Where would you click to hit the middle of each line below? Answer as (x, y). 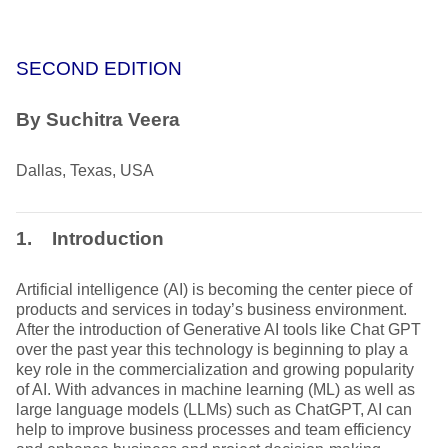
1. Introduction (90, 238)
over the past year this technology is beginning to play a (212, 349)
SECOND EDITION (99, 68)
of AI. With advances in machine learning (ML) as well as (215, 389)
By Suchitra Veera (98, 119)
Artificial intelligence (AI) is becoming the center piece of (214, 289)
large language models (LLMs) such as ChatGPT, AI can (214, 409)
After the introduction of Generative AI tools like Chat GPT (218, 329)
